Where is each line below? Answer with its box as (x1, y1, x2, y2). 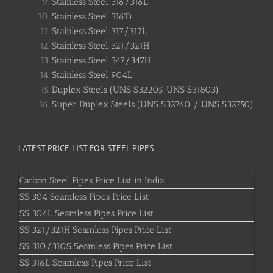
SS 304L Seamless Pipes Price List (19, 208, 154, 219)
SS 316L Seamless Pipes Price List (19, 257, 151, 268)
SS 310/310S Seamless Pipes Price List (19, 241, 172, 252)
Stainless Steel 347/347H (52, 55, 151, 66)
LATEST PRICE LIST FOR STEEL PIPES (18, 143, 154, 154)
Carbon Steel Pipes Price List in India (19, 175, 165, 186)
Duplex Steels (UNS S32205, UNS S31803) (52, 84, 219, 95)
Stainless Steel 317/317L (52, 26, 147, 37)
